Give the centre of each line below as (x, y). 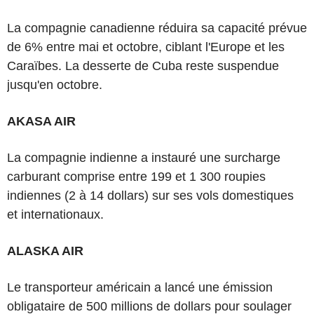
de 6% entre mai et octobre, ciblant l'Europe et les (146, 47)
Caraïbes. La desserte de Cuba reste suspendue (143, 66)
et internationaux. (55, 214)
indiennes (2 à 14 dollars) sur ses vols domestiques (150, 196)
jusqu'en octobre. (55, 85)
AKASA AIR (41, 121)
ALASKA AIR (45, 251)
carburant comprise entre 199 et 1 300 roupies (136, 177)
